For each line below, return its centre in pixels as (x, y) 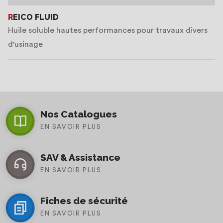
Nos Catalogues (79, 114)
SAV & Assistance (80, 157)
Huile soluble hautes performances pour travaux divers (108, 30)
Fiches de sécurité (84, 201)
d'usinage (25, 44)
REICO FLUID (36, 17)
